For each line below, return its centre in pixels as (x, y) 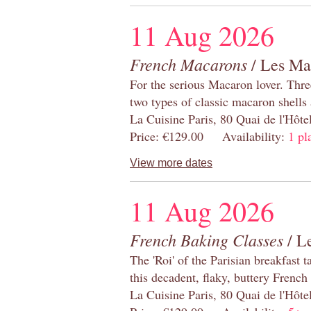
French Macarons (188, 64)
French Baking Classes (207, 240)
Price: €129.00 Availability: (209, 136)
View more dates (171, 163)
